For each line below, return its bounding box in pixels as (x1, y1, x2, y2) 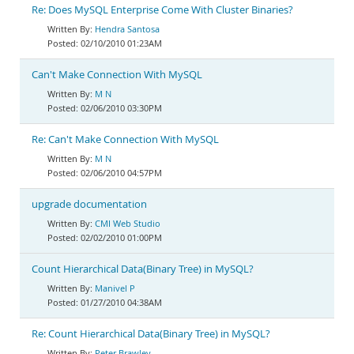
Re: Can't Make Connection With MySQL (32, 133, 219, 146)
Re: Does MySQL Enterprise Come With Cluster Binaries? (32, 3, 293, 17)
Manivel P (95, 282, 135, 294)
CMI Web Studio (95, 217, 160, 229)
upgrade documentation (32, 198, 147, 211)
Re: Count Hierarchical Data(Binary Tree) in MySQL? (32, 327, 270, 341)
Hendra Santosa (95, 23, 160, 35)
